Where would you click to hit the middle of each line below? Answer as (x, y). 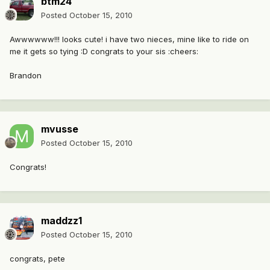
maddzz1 (61, 221)
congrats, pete (37, 259)
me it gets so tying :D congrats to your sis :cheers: (104, 52)
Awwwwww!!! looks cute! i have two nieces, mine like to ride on (129, 39)
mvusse (60, 129)
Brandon (26, 76)
